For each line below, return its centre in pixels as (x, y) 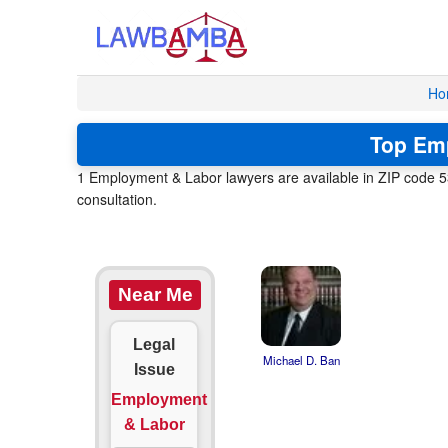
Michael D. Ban (301, 360)
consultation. (117, 199)
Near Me (155, 294)
